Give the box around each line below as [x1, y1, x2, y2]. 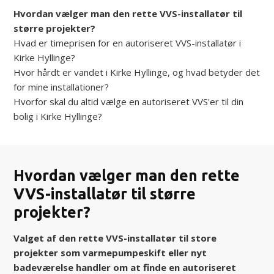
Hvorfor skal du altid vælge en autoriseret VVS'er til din [13, 95, 244, 108]
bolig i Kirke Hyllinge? [13, 109, 103, 122]
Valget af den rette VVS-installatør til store [13, 231, 217, 244]
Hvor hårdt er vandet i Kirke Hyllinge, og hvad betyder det [13, 65, 261, 78]
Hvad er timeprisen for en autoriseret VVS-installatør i [13, 36, 242, 49]
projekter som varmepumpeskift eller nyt [13, 246, 207, 259]
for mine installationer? [13, 80, 109, 93]
